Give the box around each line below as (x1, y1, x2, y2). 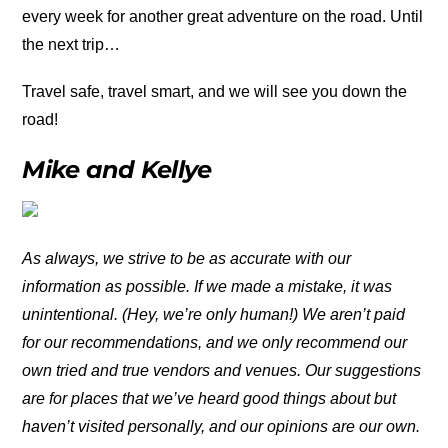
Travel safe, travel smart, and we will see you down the (22, 82, 408, 100)
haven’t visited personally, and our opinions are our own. (22, 418, 421, 436)
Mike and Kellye (22, 155, 212, 185)
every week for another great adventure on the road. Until (22, 7, 424, 25)
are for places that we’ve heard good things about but (22, 390, 397, 408)
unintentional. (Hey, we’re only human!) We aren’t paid (22, 306, 406, 324)
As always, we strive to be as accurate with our (22, 250, 352, 268)
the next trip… (22, 35, 121, 53)
